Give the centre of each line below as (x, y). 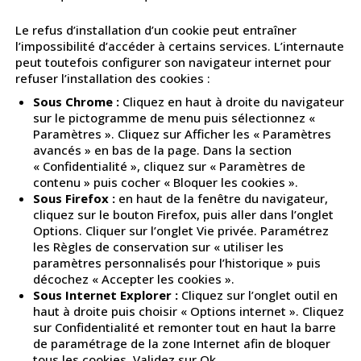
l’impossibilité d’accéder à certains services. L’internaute (179, 46)
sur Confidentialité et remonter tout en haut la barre (185, 328)
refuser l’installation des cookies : (112, 79)
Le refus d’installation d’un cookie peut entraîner (156, 30)
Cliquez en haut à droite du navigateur (232, 102)
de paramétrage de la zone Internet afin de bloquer (182, 344)
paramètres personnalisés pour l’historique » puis (177, 263)
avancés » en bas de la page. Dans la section (163, 150)
